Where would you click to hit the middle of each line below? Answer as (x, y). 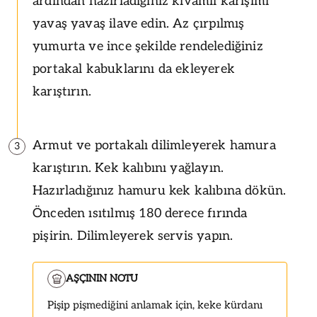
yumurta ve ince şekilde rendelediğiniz (148, 46)
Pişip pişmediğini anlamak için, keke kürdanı (155, 305)
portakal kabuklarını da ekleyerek (134, 69)
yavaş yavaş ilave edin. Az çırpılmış (139, 23)
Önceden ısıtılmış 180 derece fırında (140, 213)
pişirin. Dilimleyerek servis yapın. (133, 236)
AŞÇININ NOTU (102, 278)
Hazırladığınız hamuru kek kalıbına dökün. (160, 190)
